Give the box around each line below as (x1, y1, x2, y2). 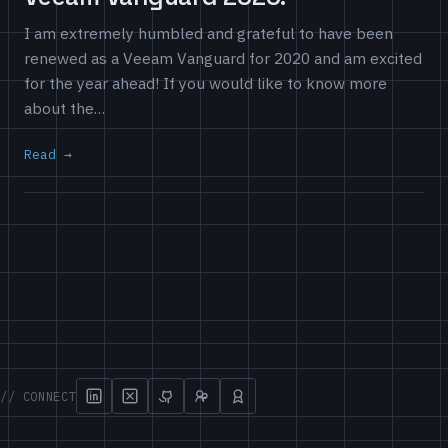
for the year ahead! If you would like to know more (24, 73, 387, 94)
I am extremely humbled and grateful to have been (24, 23, 393, 44)
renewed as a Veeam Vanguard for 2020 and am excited (24, 48, 422, 69)
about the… (24, 98, 105, 119)
